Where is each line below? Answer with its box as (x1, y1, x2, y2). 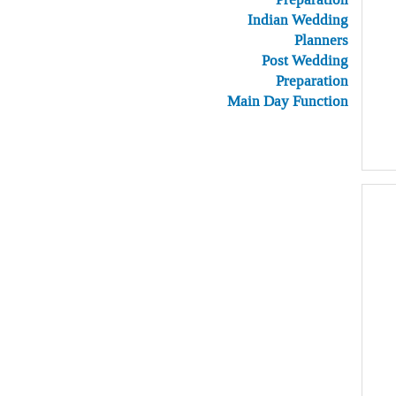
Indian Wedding (247, 10, 348, 29)
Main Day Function (227, 91, 348, 110)
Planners (294, 30, 348, 49)
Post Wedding (262, 50, 348, 70)
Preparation (276, 71, 348, 90)
